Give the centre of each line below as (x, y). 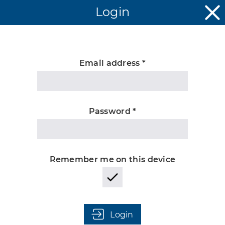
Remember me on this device (113, 159)
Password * (113, 111)
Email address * (113, 63)
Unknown (113, 91)
